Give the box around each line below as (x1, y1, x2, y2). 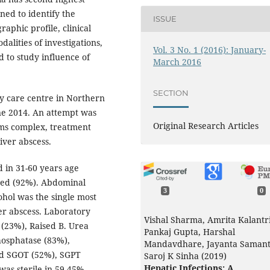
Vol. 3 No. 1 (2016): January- (153, 43, 266, 55)
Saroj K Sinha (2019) (144, 250, 227, 262)
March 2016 (153, 55, 202, 67)
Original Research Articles (153, 119, 259, 131)
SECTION (153, 88, 189, 98)
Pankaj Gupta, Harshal (144, 226, 235, 238)
